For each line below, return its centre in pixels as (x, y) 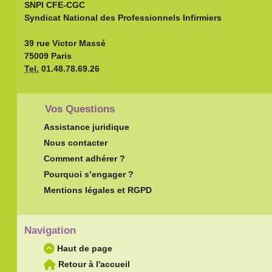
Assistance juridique (87, 127)
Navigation (50, 231)
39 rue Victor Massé (65, 43)
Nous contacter (76, 143)
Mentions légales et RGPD (98, 190)
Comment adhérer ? (85, 159)
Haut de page (84, 249)
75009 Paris (48, 56)
